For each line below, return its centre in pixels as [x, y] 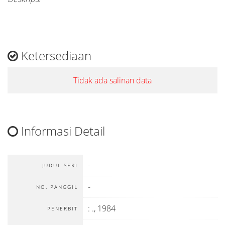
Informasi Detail [62, 131]
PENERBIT [63, 208]
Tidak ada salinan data [113, 80]
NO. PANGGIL [57, 187]
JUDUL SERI [60, 165]
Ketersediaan [55, 55]
